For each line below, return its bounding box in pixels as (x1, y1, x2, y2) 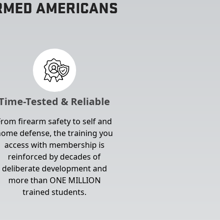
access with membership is (4, 139, 105, 150)
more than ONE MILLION (8, 175, 101, 186)
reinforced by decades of (8, 151, 101, 162)
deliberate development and (1, 163, 107, 174)
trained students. (22, 187, 86, 197)
